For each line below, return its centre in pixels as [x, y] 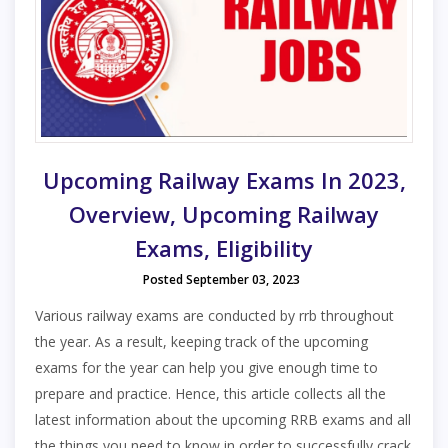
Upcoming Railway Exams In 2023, [224, 180]
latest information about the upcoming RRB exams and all [223, 419]
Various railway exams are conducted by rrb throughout [214, 315]
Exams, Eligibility [224, 248]
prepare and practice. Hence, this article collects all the [210, 393]
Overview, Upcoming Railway [224, 214]
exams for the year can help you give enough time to [206, 367]
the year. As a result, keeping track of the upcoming [201, 341]
